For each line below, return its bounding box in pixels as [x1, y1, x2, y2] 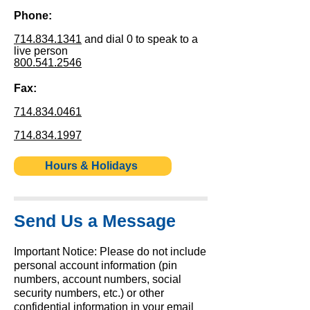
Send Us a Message [14, 211, 176, 230]
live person [14, 45, 68, 57]
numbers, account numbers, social [14, 273, 181, 285]
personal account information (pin [14, 259, 177, 271]
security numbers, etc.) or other [14, 287, 164, 299]
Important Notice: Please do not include [14, 246, 206, 257]
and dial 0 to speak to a [82, 33, 198, 45]
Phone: [14, 10, 55, 21]
